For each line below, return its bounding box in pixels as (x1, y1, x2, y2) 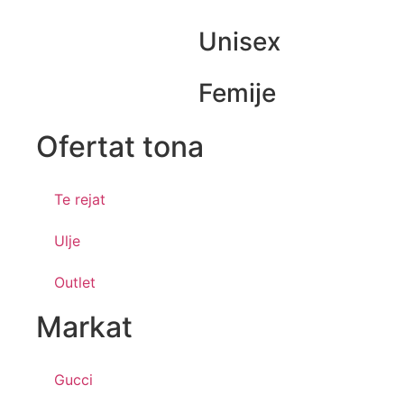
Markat (36, 308, 133, 344)
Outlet (54, 272, 96, 291)
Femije (198, 77, 276, 108)
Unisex (198, 25, 280, 57)
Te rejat (54, 189, 106, 208)
